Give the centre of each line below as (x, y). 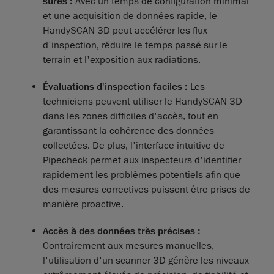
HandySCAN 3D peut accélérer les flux (125, 31)
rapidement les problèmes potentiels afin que (142, 175)
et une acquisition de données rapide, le (130, 16)
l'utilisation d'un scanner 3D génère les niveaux (146, 261)
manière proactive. (83, 205)
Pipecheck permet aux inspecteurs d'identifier (142, 161)
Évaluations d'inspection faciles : (115, 87)
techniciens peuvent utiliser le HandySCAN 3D (143, 102)
